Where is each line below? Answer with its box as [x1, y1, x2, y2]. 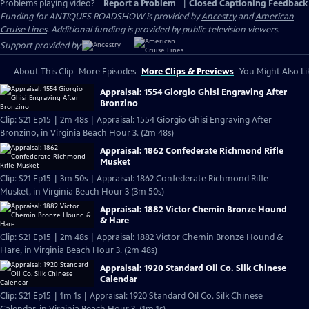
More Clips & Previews [141, 66, 234, 77]
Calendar [100, 273, 137, 285]
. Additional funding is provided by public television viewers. [47, 24, 279, 35]
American [255, 11, 294, 22]
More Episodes [79, 66, 136, 77]
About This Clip [14, 66, 73, 77]
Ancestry [201, 11, 236, 22]
